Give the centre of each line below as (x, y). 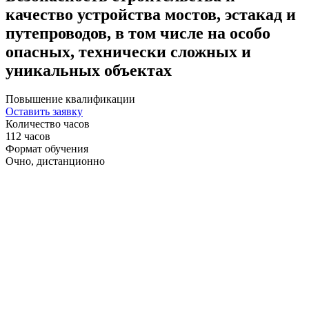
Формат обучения (47, 149)
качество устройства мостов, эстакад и (151, 14)
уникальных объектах (89, 70)
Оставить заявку (44, 112)
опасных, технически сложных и (128, 51)
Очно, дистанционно (55, 161)
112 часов (28, 137)
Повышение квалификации (70, 99)
